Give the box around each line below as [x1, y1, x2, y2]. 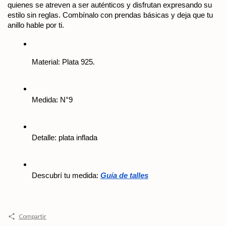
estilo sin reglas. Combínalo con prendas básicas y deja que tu [8, 11, 213, 19]
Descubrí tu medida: [32, 171, 100, 180]
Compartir [18, 212, 46, 220]
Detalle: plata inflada [32, 133, 97, 142]
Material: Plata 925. [32, 58, 95, 67]
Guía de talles [100, 171, 148, 180]
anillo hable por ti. [8, 21, 64, 29]
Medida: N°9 [32, 95, 73, 104]
